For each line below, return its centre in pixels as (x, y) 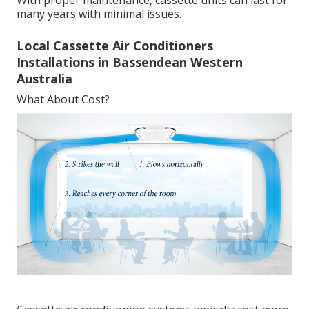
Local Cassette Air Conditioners (115, 45)
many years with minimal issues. (99, 13)
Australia (44, 78)
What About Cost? (63, 99)
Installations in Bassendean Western (130, 62)
